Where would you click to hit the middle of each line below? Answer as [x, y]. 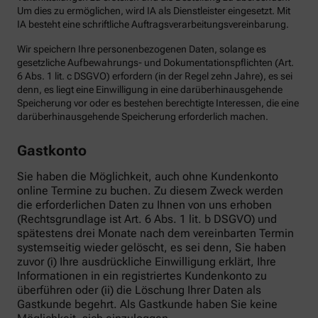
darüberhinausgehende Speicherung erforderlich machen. [143, 117]
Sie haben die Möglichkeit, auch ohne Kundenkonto [148, 176]
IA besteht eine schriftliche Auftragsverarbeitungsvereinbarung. [153, 24]
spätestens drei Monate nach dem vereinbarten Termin [155, 233]
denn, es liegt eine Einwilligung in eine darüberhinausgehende [150, 90]
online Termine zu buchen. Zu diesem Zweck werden [150, 190]
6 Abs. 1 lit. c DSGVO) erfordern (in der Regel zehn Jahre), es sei [155, 76]
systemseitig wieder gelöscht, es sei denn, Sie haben [152, 247]
